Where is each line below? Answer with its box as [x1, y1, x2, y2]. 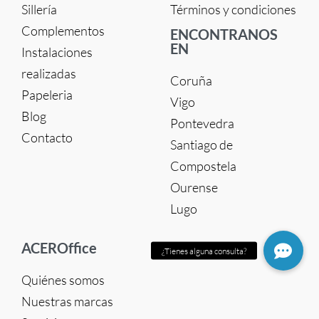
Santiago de [170, 137, 233, 153]
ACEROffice [21, 239, 97, 257]
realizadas [21, 66, 76, 82]
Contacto [21, 130, 73, 146]
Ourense [170, 179, 218, 196]
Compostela [170, 158, 236, 174]
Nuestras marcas [21, 293, 113, 310]
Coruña [170, 73, 212, 89]
